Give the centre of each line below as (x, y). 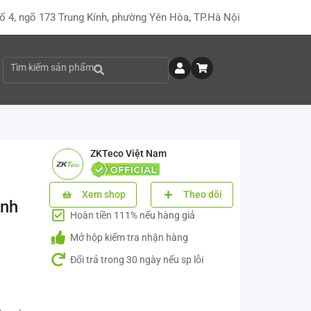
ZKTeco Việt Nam (128, 153)
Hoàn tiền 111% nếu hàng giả (133, 215)
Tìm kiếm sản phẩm (52, 67)
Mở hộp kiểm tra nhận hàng (129, 237)
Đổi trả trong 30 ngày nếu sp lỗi (137, 260)
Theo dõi (203, 194)
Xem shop (104, 194)
